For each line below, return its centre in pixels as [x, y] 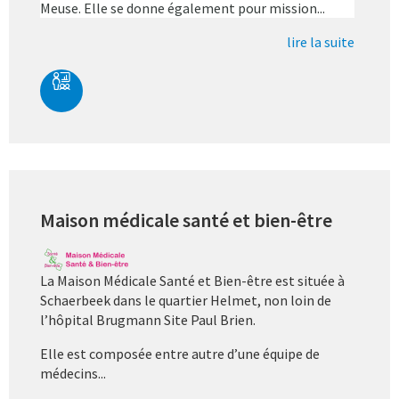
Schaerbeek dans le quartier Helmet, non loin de [186, 300]
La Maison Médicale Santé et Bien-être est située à [192, 281]
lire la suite [321, 42]
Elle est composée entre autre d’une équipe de [180, 354]
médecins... [73, 373]
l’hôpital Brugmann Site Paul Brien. [148, 320]
